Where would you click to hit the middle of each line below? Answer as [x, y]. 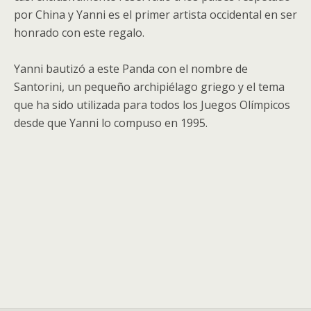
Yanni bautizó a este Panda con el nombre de [131, 69]
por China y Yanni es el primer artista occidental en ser [155, 15]
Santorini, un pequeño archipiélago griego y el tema [149, 87]
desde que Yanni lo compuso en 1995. [111, 123]
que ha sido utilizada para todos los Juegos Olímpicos [152, 105]
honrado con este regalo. [79, 33]
